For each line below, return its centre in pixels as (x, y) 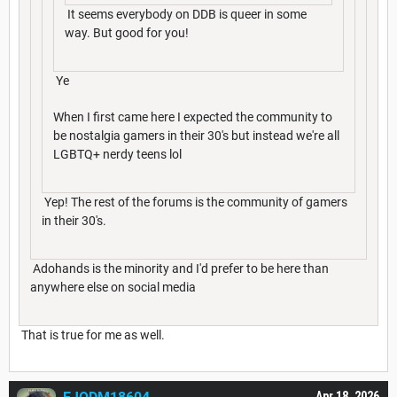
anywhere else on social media (113, 287)
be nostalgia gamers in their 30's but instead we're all (196, 135)
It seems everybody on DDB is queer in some (186, 14)
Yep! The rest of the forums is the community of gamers (195, 202)
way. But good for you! (127, 32)
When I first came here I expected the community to (193, 117)
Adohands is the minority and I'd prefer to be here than (179, 268)
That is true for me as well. (93, 335)
